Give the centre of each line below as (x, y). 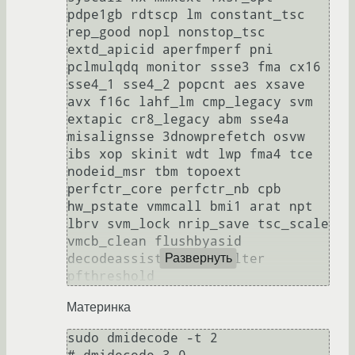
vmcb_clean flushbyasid (155, 241)
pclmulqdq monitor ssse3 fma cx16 (194, 67)
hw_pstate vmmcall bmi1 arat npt (190, 206)
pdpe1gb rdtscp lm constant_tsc (186, 14)
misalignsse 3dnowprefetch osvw (186, 136)
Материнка (99, 307)
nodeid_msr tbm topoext (155, 171)
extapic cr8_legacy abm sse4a (178, 119)
